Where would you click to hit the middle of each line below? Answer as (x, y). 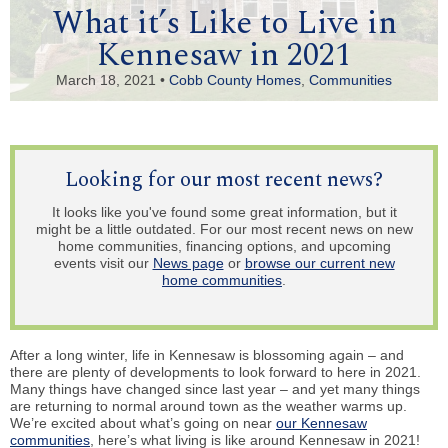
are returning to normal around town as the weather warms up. (208, 405)
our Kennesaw (321, 422)
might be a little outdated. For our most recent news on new (224, 228)
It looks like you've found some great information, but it (224, 211)
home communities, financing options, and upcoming (224, 245)
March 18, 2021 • (112, 79)
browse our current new (319, 262)
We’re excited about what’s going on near (143, 422)
